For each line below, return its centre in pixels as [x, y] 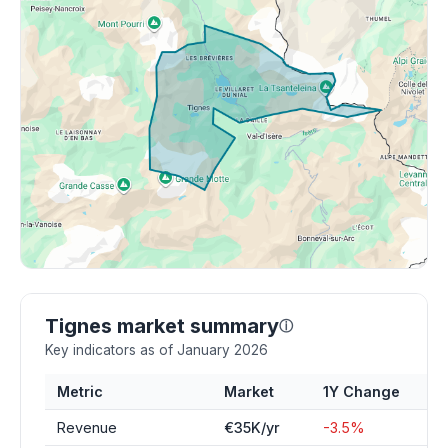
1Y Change [361, 391]
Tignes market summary [162, 326]
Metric [80, 391]
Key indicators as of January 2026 [156, 350]
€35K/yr [252, 427]
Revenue [87, 427]
